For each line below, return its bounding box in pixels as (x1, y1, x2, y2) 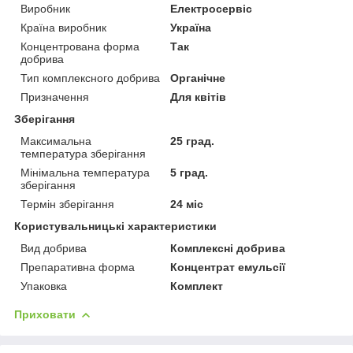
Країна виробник (20, 20, 106, 34)
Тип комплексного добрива (20, 71, 160, 84)
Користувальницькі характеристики (14, 219, 217, 232)
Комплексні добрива (170, 241, 286, 255)
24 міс (170, 197, 204, 210)
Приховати (14, 307, 76, 321)
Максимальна (20, 134, 91, 147)
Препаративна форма (20, 260, 135, 273)
